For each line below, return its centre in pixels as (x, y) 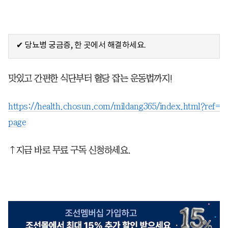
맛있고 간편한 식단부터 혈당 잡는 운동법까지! (91, 78)
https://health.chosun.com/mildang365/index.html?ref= (114, 106)
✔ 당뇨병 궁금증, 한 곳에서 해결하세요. (81, 45)
